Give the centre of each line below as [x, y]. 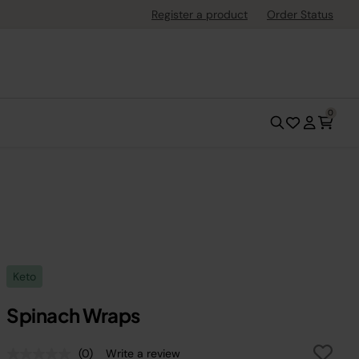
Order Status [300, 14]
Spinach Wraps [73, 315]
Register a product [200, 14]
